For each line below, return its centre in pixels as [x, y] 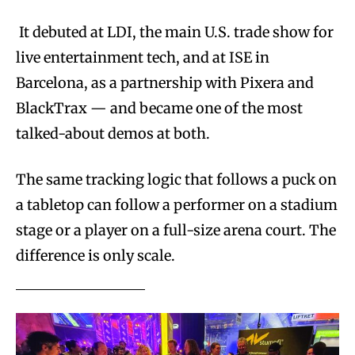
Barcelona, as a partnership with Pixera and [165, 82]
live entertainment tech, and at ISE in [143, 57]
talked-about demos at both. [113, 133]
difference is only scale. [95, 255]
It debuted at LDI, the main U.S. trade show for [175, 32]
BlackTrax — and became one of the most [159, 108]
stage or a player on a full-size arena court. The [176, 230]
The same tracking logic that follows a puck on [176, 179]
